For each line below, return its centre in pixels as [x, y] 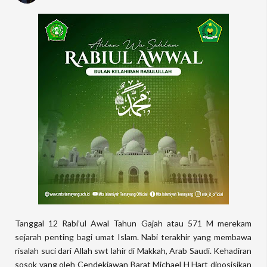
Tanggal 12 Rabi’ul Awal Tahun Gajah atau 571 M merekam [133, 223]
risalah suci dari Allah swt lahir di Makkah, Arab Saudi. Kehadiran [133, 251]
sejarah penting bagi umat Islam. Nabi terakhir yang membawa [133, 237]
